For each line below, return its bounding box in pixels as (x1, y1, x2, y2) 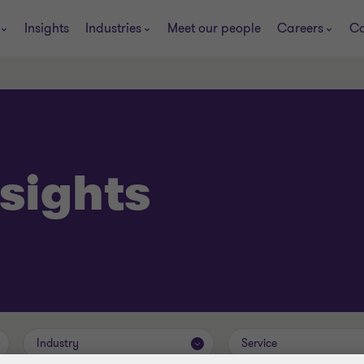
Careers (276, 19, 323, 37)
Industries (84, 19, 141, 37)
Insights (24, 19, 69, 37)
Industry (37, 336, 79, 351)
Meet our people (167, 19, 261, 37)
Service (241, 336, 277, 351)
